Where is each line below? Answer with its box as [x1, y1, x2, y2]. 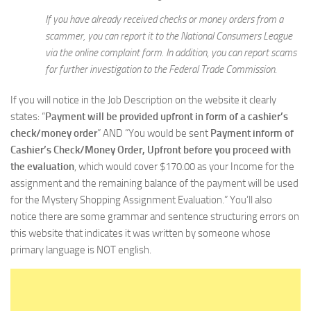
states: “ [10, 110, 45, 123]
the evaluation [10, 160, 74, 173]
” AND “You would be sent [97, 126, 210, 140]
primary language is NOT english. [10, 243, 151, 256]
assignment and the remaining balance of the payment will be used [10, 176, 299, 190]
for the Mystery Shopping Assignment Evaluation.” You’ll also [10, 193, 272, 206]
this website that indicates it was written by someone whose [10, 226, 271, 239]
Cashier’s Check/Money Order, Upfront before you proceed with [10, 143, 291, 156]
